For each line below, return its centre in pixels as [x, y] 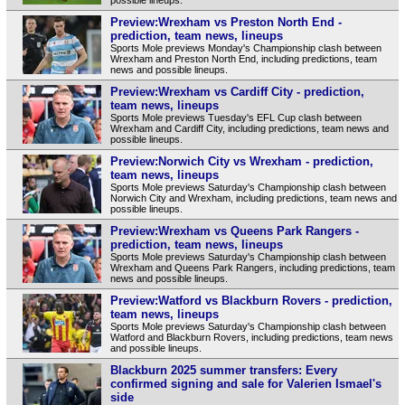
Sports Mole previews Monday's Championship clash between [245, 47]
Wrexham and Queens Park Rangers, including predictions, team [252, 267]
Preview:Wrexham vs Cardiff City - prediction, [237, 91]
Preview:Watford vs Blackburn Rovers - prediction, [251, 300]
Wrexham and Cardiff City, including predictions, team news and [249, 128]
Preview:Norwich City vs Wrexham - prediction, [241, 161]
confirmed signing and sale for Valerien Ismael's [245, 383]
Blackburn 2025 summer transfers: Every [223, 370]
